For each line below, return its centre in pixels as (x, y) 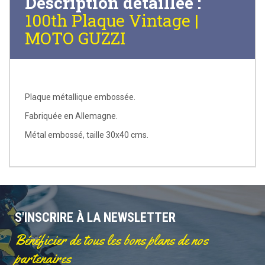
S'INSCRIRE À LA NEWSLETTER (95, 217)
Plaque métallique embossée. (80, 97)
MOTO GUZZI (75, 38)
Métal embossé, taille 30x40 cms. (87, 135)
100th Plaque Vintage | (112, 20)
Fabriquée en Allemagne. (71, 116)
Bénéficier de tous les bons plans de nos (112, 240)
